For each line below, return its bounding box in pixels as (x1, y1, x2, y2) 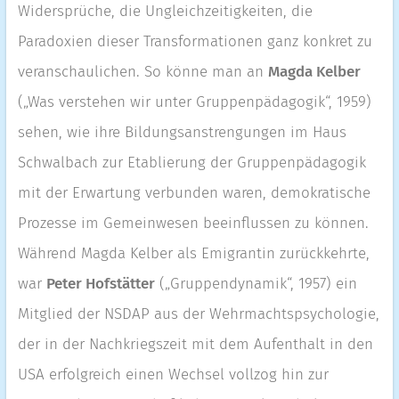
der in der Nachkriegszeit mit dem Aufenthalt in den (17, 335, 373, 354)
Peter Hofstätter (45, 274, 155, 293)
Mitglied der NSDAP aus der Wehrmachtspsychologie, (17, 305, 379, 323)
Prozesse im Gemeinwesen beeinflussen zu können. (17, 214, 369, 232)
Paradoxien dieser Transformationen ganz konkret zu (17, 32, 372, 51)
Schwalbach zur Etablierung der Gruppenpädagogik (17, 153, 366, 172)
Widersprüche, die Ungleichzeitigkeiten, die (17, 2, 313, 20)
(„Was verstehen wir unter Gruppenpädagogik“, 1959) (17, 93, 371, 111)
